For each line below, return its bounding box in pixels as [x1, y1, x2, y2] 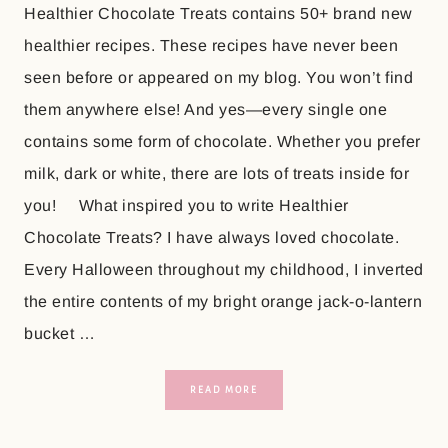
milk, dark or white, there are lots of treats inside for [24, 164, 410, 182]
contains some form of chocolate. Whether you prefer [24, 132, 421, 150]
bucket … [24, 324, 96, 342]
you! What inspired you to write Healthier [24, 196, 349, 214]
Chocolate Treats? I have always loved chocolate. [24, 228, 400, 246]
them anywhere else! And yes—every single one [24, 100, 388, 118]
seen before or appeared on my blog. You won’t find [24, 68, 414, 86]
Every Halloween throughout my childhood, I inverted [24, 260, 424, 278]
